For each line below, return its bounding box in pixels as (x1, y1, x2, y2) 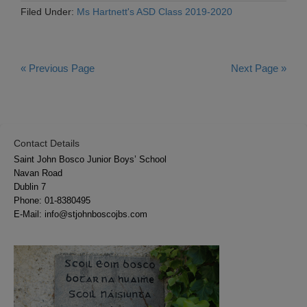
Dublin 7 (14, 182, 46, 193)
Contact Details (14, 138, 79, 149)
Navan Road (14, 168, 62, 179)
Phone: (14, 195, 45, 206)
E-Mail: (14, 209, 45, 220)
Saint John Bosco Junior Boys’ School (14, 154, 167, 165)
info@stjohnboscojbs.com (45, 209, 147, 220)
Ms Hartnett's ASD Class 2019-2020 (77, 6, 232, 18)
